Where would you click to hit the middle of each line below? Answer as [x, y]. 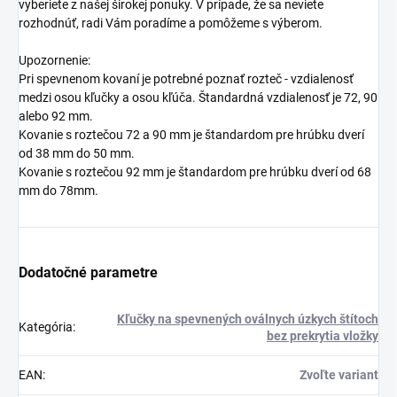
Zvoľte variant [339, 375]
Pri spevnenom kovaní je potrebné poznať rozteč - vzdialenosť [186, 79]
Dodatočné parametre [88, 273]
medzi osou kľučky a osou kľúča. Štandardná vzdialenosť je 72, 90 [198, 98]
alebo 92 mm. [56, 117]
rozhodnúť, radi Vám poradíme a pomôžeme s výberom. [171, 23]
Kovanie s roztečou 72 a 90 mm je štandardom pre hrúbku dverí [191, 135]
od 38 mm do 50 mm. [77, 154]
